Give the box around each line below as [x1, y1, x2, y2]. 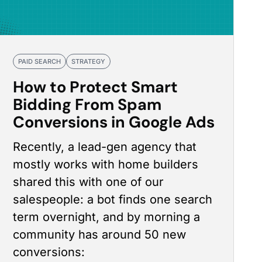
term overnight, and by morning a [13, 210, 201, 224]
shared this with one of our [13, 175, 164, 189]
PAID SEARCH [18, 57, 61, 65]
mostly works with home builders [13, 157, 199, 171]
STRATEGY [71, 57, 106, 65]
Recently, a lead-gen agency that [13, 140, 197, 154]
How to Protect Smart [13, 77, 178, 97]
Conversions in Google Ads [13, 112, 215, 132]
